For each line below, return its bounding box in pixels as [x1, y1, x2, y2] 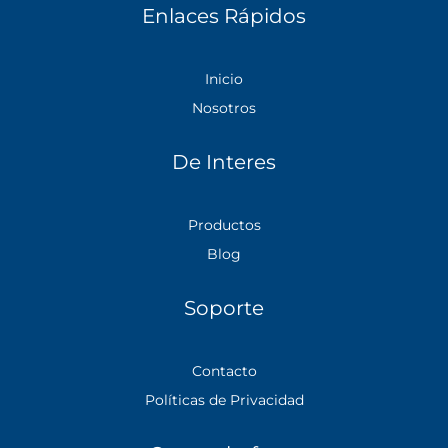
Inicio [205, 70, 243, 88]
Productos [187, 216, 261, 234]
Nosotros [192, 99, 256, 117]
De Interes [172, 150, 276, 174]
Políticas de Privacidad [144, 391, 304, 409]
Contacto [191, 362, 257, 380]
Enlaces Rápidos [142, 4, 306, 28]
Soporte [184, 296, 264, 320]
